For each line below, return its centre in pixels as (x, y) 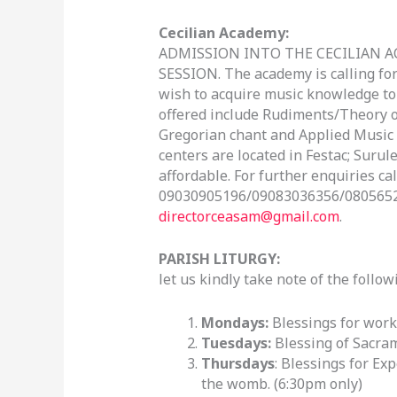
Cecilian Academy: (223, 32)
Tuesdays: (236, 343)
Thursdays (237, 363)
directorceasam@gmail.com (249, 216)
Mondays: (234, 322)
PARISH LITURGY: (219, 259)
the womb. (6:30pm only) (281, 383)
